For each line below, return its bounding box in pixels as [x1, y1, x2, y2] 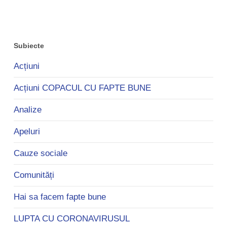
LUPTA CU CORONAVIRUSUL [13, 214, 130, 224]
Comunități [13, 170, 54, 180]
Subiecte [13, 42, 44, 50]
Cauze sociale [13, 148, 67, 159]
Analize [13, 105, 42, 115]
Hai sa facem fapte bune [13, 192, 106, 202]
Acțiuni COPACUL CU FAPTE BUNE [13, 83, 151, 93]
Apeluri [13, 127, 40, 137]
